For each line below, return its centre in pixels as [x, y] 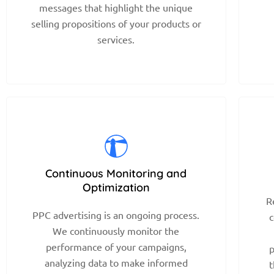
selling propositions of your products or [116, 23]
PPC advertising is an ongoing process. [116, 214]
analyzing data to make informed [116, 262]
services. [116, 39]
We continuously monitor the [116, 230]
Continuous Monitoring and [116, 173]
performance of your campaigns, [116, 246]
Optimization [116, 187]
